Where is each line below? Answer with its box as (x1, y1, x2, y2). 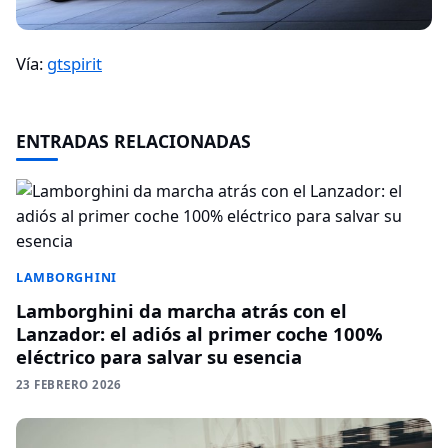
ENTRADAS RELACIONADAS (16, 128, 251, 153)
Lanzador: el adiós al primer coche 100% (16, 320, 383, 346)
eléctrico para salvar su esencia (16, 343, 302, 369)
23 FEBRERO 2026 (16, 376, 122, 392)
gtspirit (47, 51, 102, 75)
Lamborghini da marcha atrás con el (16, 297, 347, 323)
